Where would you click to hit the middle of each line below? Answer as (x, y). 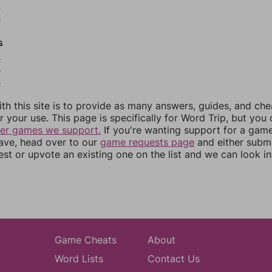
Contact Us (173, 259)
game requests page (147, 142)
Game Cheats (85, 240)
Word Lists (79, 259)
